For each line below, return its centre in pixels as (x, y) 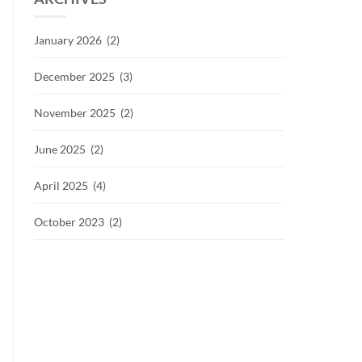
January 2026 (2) (77, 40)
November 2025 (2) (84, 113)
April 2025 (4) (70, 185)
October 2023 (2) (78, 222)
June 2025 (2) (69, 149)
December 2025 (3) (83, 76)
